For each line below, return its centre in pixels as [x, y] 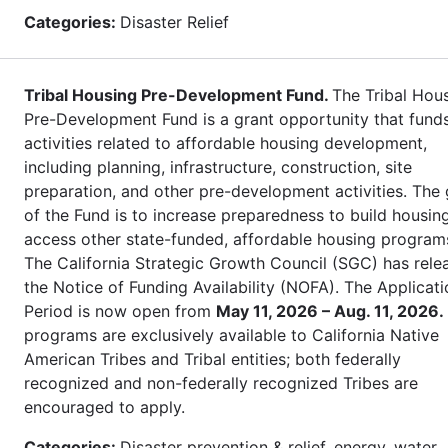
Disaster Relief [174, 21]
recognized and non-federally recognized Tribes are [221, 382]
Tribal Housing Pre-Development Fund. [178, 94]
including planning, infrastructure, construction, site [218, 166]
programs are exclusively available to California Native [231, 334]
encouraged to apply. [107, 406]
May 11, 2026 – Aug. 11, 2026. [330, 310]
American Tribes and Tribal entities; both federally [212, 358]
